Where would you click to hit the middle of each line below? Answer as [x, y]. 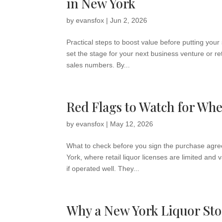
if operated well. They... [103, 168]
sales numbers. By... [98, 65]
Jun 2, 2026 [129, 20]
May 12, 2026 [132, 124]
